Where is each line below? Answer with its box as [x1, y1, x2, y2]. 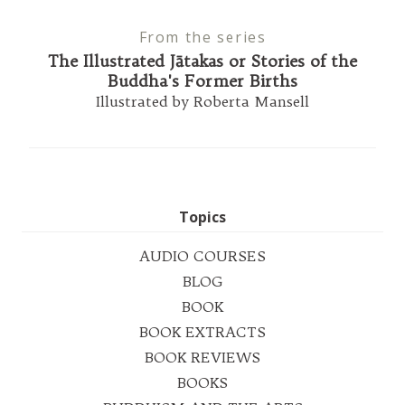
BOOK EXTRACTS [139, 322, 266, 341]
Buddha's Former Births [108, 70, 297, 91]
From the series [138, 26, 267, 47]
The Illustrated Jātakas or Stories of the [48, 50, 357, 71]
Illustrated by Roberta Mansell [96, 91, 309, 110]
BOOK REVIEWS [145, 347, 260, 366]
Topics [179, 206, 226, 227]
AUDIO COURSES [139, 246, 266, 265]
